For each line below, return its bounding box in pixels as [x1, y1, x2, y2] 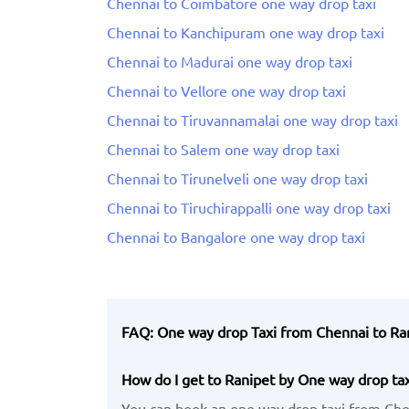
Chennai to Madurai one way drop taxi [107, 51, 352, 70]
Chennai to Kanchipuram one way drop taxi [107, 22, 384, 41]
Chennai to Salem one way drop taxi [107, 139, 340, 158]
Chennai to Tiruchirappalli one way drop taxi [107, 197, 391, 216]
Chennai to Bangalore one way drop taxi [107, 226, 365, 246]
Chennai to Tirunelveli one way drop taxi [107, 168, 368, 187]
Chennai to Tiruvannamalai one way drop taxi [107, 110, 398, 129]
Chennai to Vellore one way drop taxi [107, 80, 346, 100]
